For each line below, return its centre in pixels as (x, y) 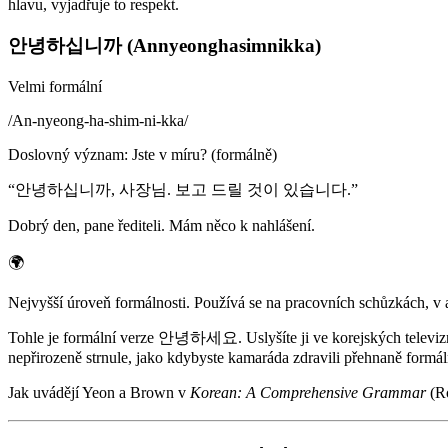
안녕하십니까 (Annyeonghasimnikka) (164, 46)
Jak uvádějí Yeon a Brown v (99, 392)
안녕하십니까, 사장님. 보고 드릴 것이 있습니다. (183, 189)
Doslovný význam (66, 154)
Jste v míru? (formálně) (204, 154)
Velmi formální (55, 86)
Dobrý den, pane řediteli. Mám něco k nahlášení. (161, 225)
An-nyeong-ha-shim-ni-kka (98, 120)
